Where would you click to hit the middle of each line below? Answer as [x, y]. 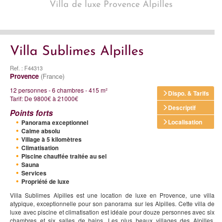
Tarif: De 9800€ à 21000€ [44, 98]
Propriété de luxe [45, 181]
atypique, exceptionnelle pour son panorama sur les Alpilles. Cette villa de [112, 203]
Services [34, 173]
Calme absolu [41, 131]
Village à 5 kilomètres [52, 139]
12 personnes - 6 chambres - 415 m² [59, 90]
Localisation [185, 122]
